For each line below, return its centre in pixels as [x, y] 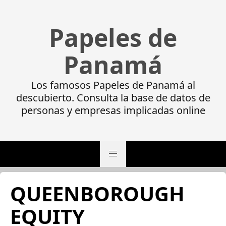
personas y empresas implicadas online [113, 110]
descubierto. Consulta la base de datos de [113, 98]
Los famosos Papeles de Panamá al [113, 85]
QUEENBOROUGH [97, 193]
